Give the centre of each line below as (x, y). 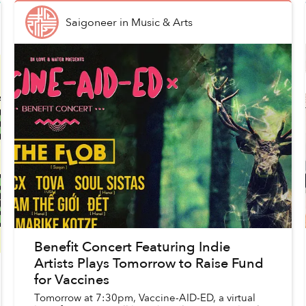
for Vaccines (71, 280)
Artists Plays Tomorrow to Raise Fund (149, 264)
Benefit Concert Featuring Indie (132, 247)
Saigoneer (91, 22)
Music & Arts (162, 22)
